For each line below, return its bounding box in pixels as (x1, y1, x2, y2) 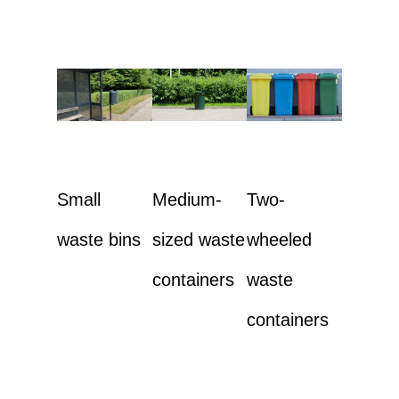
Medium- (151, 189, 222, 209)
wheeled (247, 229, 313, 249)
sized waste (151, 229, 245, 249)
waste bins (57, 229, 141, 249)
